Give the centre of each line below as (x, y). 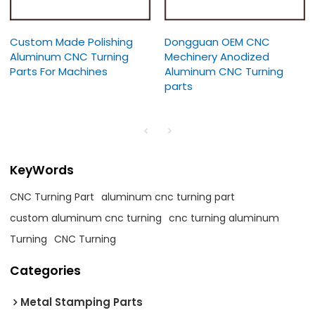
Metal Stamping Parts (82, 302)
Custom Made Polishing (72, 41)
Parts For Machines (59, 71)
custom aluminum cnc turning (86, 218)
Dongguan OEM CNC (217, 41)
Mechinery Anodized (217, 56)
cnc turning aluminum (224, 218)
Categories (46, 271)
